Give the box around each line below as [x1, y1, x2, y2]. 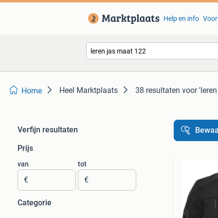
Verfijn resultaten [18, 125, 78, 134]
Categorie [18, 198, 52, 207]
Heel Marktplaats [59, 86, 118, 95]
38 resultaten [135, 86, 180, 95]
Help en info [163, 15, 199, 22]
